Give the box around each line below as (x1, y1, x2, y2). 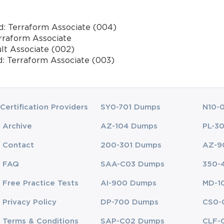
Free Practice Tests (2, 179, 79, 186)
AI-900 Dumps (100, 179, 157, 186)
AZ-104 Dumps (100, 122, 158, 129)
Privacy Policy (2, 198, 57, 205)
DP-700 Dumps (100, 198, 159, 205)
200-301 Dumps (100, 141, 162, 148)
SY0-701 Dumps (100, 103, 161, 110)
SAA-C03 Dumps (100, 160, 165, 167)
